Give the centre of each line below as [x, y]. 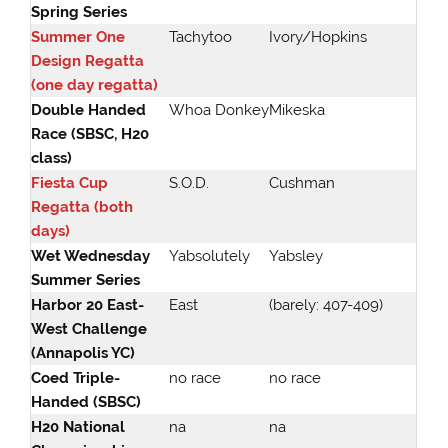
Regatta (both [82, 206]
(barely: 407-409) [326, 304]
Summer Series [86, 279]
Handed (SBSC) [86, 401]
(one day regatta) [95, 84]
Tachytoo [201, 36]
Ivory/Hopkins [318, 36]
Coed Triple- [76, 377]
